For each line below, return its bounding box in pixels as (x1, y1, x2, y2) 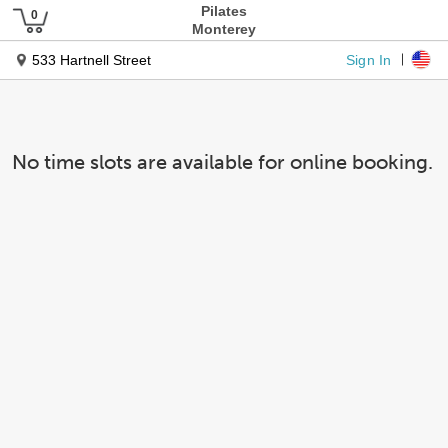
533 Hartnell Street (32, 52, 151, 68)
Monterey (192, 21, 256, 37)
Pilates (201, 3, 247, 19)
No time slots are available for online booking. (12, 150, 433, 174)
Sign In (346, 51, 392, 67)
